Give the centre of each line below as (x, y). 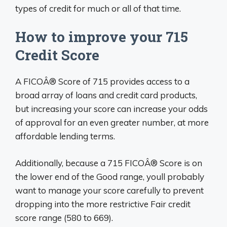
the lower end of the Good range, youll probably (110, 176)
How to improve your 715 (102, 37)
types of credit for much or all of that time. (98, 8)
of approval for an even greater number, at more (112, 123)
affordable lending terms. (65, 136)
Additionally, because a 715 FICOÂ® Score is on (109, 163)
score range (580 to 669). (64, 217)
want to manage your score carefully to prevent (109, 190)
